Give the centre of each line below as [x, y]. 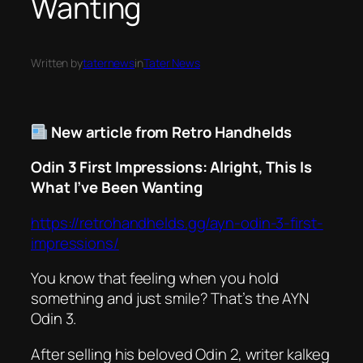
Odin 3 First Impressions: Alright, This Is [171, 167]
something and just [98, 299]
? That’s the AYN [254, 299]
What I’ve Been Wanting [117, 188]
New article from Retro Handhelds [171, 132]
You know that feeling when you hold [155, 278]
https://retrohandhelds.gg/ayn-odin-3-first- [177, 222]
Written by [57, 63]
